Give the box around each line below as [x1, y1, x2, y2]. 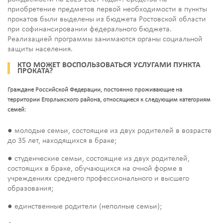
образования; [7, 185, 53, 193]
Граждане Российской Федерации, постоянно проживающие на [7, 87, 182, 94]
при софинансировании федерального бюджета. [7, 25, 172, 34]
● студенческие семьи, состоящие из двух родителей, [7, 155, 190, 163]
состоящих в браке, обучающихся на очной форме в [7, 165, 183, 173]
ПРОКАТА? [17, 67, 53, 76]
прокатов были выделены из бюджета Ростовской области [7, 15, 206, 24]
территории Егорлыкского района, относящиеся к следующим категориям [7, 97, 211, 104]
